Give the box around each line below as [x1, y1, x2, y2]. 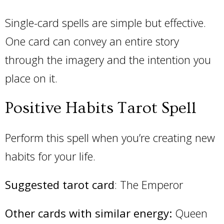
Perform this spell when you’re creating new [5, 130, 215, 145]
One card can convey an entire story [5, 33, 179, 48]
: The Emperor [114, 177, 186, 192]
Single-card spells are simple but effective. [5, 15, 206, 30]
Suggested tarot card [5, 177, 114, 192]
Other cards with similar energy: [5, 205, 172, 220]
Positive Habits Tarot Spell [5, 98, 196, 117]
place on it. [5, 70, 57, 85]
